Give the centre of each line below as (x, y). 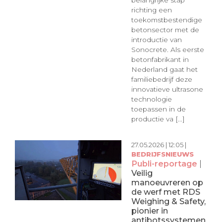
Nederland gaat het (164, 70)
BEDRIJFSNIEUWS (162, 154)
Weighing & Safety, (168, 201)
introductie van (156, 40)
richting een (151, 10)
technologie (151, 99)
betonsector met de (165, 30)
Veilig (142, 173)
